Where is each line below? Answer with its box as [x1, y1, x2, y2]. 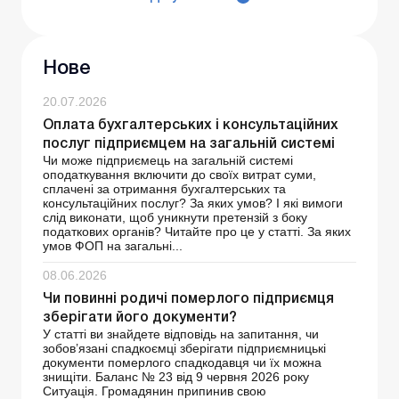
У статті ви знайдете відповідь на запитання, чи [43, 327, 319, 342]
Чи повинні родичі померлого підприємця [43, 293, 334, 306]
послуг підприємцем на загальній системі [43, 138, 335, 151]
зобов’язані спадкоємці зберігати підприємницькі [43, 341, 326, 356]
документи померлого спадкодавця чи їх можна [43, 355, 322, 370]
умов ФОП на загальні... [43, 239, 183, 254]
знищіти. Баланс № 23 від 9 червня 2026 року [43, 370, 309, 385]
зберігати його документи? [43, 312, 237, 325]
